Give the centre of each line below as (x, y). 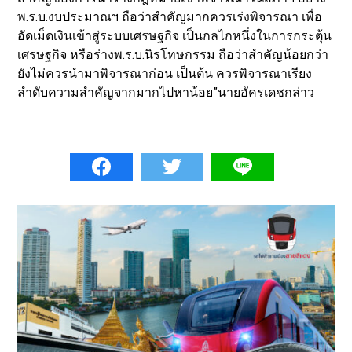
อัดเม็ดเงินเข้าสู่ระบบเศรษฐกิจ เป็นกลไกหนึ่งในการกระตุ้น (175, 36)
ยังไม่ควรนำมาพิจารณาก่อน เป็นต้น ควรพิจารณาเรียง (165, 74)
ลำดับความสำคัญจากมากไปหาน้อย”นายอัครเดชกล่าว (166, 93)
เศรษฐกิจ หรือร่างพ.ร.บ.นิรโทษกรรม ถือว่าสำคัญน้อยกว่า (173, 55)
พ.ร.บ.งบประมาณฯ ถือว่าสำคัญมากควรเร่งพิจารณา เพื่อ (170, 17)
